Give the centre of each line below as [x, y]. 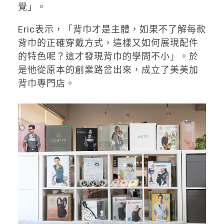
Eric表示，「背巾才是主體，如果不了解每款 [112, 29]
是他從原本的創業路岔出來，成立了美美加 [108, 69]
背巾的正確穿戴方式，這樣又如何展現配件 [108, 42]
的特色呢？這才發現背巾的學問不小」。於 [108, 56]
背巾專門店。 [46, 83]
